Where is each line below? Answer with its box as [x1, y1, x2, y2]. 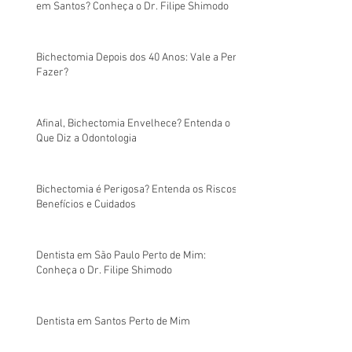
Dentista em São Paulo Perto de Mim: [36, 249, 206, 262]
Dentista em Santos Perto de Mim [36, 315, 190, 328]
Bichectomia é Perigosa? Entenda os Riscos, [36, 183, 240, 196]
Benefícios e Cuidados [36, 198, 136, 211]
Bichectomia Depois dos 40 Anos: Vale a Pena [36, 51, 244, 64]
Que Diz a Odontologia [36, 132, 137, 145]
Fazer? [36, 66, 68, 79]
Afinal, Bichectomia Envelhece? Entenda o [36, 117, 230, 130]
